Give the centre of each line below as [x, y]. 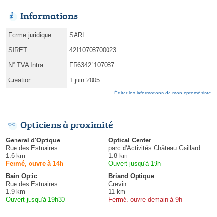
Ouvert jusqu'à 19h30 [35, 199]
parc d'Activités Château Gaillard [154, 148]
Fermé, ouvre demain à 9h [145, 199]
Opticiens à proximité [67, 124]
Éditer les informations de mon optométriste [163, 93]
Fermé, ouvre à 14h [35, 163]
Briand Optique [131, 176]
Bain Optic [22, 176]
